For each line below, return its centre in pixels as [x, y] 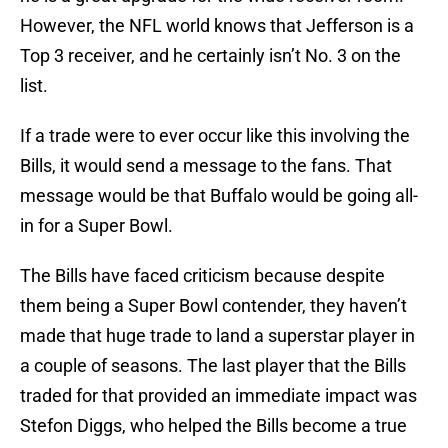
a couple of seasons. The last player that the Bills [213, 366]
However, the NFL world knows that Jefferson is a [217, 26]
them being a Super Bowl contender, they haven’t [213, 306]
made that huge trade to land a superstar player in [217, 336]
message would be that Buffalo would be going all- [219, 196]
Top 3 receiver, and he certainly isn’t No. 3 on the [210, 56]
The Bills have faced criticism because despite [202, 276]
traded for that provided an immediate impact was [218, 396]
